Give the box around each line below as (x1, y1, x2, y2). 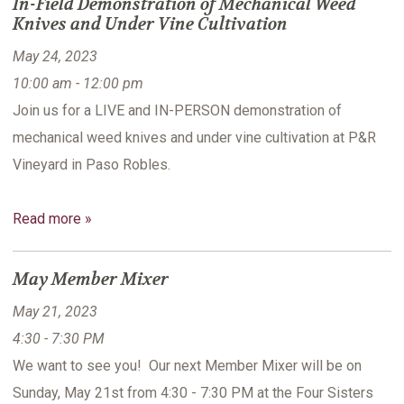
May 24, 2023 (13, 48, 97, 66)
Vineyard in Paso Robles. (13, 156, 170, 174)
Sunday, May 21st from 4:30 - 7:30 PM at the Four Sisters (13, 384, 373, 402)
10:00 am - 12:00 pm (13, 75, 143, 93)
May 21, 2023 (13, 303, 97, 321)
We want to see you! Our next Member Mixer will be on (13, 357, 362, 375)
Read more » (13, 210, 92, 228)
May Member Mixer (13, 269, 169, 291)
